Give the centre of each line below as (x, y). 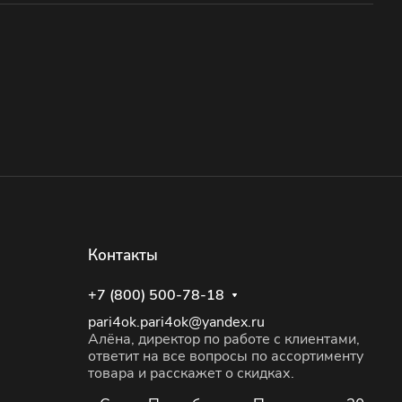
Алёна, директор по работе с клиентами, (224, 339)
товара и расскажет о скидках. (191, 373)
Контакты (123, 255)
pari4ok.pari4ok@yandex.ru (176, 322)
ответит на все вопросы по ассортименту (226, 356)
